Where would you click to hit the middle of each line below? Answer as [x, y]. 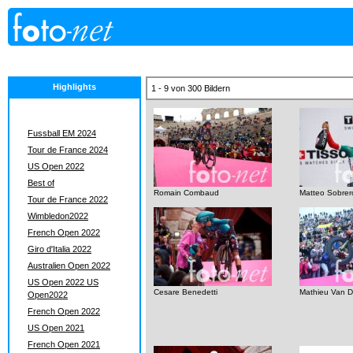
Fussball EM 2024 [62, 133]
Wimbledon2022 [58, 216]
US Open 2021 [56, 328]
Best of [41, 183]
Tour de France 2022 [68, 199]
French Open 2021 [64, 344]
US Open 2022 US [63, 282]
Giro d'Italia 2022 [59, 249]
